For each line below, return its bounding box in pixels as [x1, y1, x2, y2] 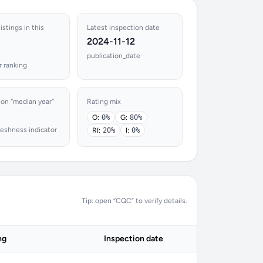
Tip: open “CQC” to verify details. [82, 197, 187, 205]
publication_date [87, 52, 141, 60]
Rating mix [87, 97, 122, 106]
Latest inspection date [87, 23, 160, 32]
